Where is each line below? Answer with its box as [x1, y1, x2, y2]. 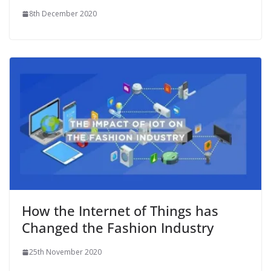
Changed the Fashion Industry [22, 218, 214, 237]
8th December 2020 [29, 8, 97, 19]
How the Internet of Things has [22, 201, 218, 220]
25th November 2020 [29, 247, 102, 258]
